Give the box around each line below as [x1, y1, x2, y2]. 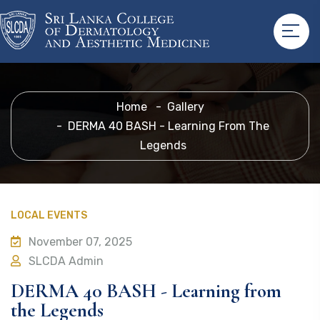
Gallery [166, 100, 204, 114]
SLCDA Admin [26, 254, 104, 268]
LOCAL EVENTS [11, 209, 87, 221]
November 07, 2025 [26, 235, 132, 249]
